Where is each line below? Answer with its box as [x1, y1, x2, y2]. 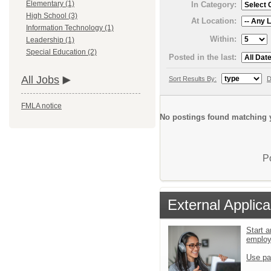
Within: [210, 34, 237, 44]
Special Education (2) [26, 48, 97, 57]
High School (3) [26, 11, 77, 21]
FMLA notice [21, 102, 62, 111]
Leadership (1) [26, 36, 74, 45]
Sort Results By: [169, 74, 217, 82]
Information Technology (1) [26, 24, 114, 33]
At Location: [191, 16, 237, 25]
